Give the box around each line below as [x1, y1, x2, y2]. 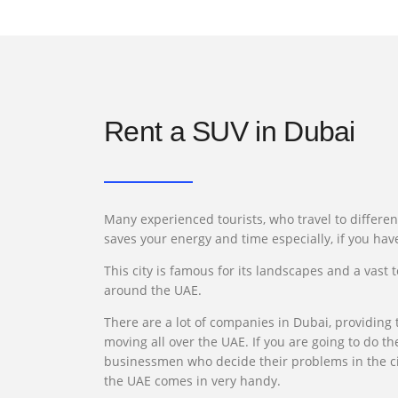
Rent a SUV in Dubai [104, 115, 355, 147]
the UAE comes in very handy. [104, 372, 281, 389]
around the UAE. [104, 282, 202, 298]
